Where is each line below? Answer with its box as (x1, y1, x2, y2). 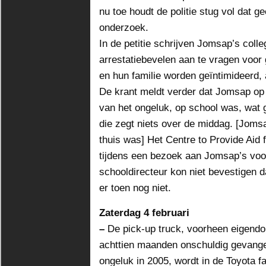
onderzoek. (99, 21, 148, 33)
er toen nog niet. (99, 182, 171, 194)
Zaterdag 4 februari (99, 207, 189, 218)
